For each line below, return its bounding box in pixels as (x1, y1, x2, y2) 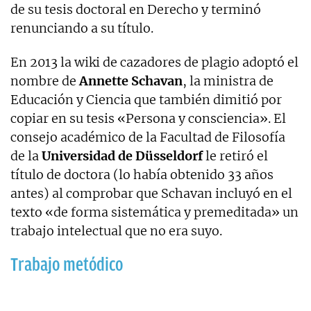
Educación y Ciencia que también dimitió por (10, 91, 282, 108)
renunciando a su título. (10, 19, 153, 36)
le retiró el (203, 147, 268, 164)
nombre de (10, 72, 79, 89)
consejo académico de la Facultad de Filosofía (10, 128, 285, 145)
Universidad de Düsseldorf (42, 147, 203, 164)
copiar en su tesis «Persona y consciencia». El (10, 110, 286, 126)
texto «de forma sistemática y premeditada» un (10, 203, 299, 220)
